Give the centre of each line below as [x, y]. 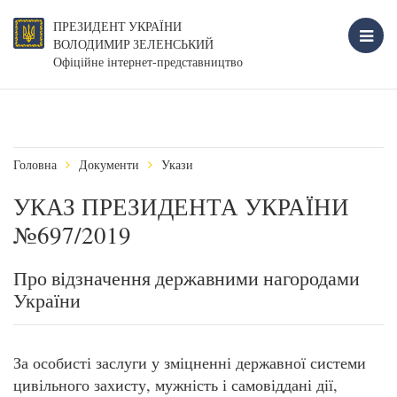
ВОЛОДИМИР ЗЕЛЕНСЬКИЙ [133, 44]
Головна [35, 164]
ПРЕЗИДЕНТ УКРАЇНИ [117, 27]
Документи [109, 164]
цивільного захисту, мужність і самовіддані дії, [175, 385]
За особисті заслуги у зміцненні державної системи [190, 362]
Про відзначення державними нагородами [187, 278]
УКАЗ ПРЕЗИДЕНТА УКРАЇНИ [181, 206]
